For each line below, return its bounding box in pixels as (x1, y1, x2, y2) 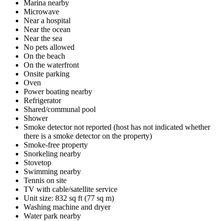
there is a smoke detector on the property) (24, 131, 152, 140)
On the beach (24, 51, 65, 60)
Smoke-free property (24, 140, 88, 149)
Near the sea (24, 34, 62, 42)
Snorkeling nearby (24, 149, 81, 158)
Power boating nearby (24, 87, 92, 96)
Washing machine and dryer (24, 202, 110, 211)
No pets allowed (24, 42, 74, 51)
